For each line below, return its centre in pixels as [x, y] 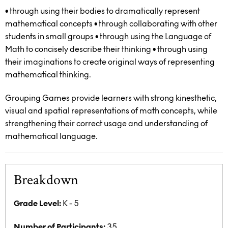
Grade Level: [37, 204]
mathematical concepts [49, 24]
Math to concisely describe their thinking [78, 49]
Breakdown [46, 180]
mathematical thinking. [48, 75]
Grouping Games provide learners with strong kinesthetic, [111, 98]
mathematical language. [51, 136]
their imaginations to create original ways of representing [110, 62]
